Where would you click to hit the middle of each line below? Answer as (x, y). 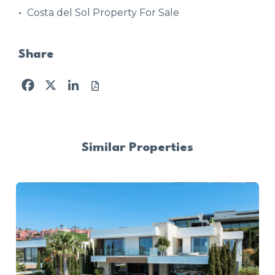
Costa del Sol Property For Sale (103, 12)
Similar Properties (137, 148)
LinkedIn (105, 81)
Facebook (63, 81)
